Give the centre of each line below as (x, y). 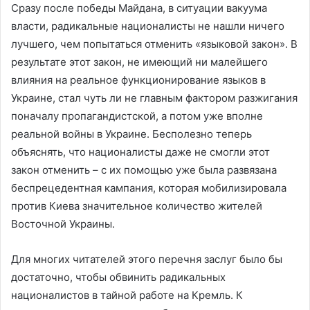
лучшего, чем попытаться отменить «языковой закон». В (154, 44)
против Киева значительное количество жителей (137, 206)
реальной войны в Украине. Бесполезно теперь (131, 134)
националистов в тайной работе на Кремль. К (127, 295)
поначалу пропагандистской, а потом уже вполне (137, 116)
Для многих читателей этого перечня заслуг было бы (147, 259)
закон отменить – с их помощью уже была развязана (144, 170)
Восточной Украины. (63, 224)
